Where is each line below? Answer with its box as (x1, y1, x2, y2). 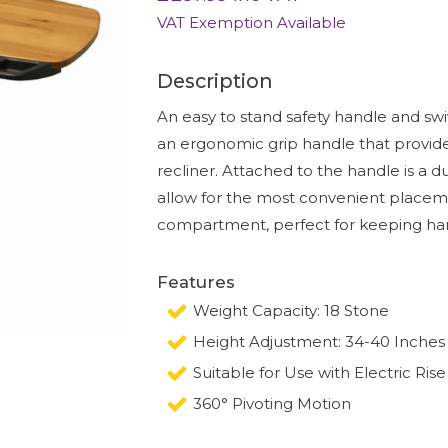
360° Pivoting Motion (192, 394, 351, 414)
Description (156, 69, 273, 93)
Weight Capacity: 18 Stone (192, 301, 389, 321)
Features (156, 272, 235, 292)
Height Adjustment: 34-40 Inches (192, 332, 445, 352)
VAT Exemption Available (156, 13, 346, 32)
